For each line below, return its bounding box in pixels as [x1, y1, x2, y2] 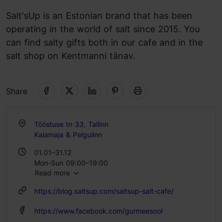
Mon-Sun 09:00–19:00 [34, 159, 108, 167]
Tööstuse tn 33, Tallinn [34, 120, 109, 128]
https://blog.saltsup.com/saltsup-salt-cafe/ [34, 187, 173, 195]
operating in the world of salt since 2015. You [6, 24, 200, 34]
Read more [35, 168, 72, 177]
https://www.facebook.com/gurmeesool [34, 207, 163, 215]
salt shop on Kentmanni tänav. [6, 51, 135, 61]
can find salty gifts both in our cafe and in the [6, 37, 203, 48]
